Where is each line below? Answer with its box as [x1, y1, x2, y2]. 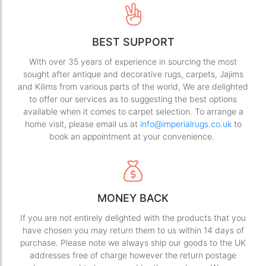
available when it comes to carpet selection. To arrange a [23, 106, 243, 116]
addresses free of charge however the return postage [30, 249, 236, 260]
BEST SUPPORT [91, 35, 175, 48]
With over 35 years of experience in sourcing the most [29, 56, 237, 66]
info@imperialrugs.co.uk [140, 118, 232, 129]
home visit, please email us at [24, 118, 140, 129]
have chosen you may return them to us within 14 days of [22, 224, 244, 235]
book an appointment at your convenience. [49, 131, 217, 141]
